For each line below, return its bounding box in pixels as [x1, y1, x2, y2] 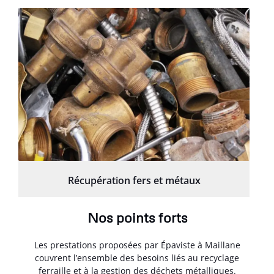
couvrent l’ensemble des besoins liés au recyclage [35, 251, 239, 264]
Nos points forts [87, 209, 187, 226]
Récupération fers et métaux [67, 173, 201, 187]
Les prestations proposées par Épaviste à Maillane [34, 239, 240, 251]
